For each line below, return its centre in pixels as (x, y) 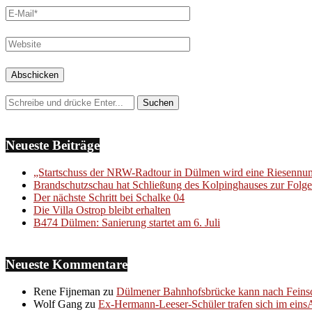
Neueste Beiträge (53, 146)
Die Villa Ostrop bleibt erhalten (102, 210)
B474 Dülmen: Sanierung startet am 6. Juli (127, 222)
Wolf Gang (58, 304)
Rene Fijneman (67, 291)
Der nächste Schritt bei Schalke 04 (109, 197)
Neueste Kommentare (67, 264)
